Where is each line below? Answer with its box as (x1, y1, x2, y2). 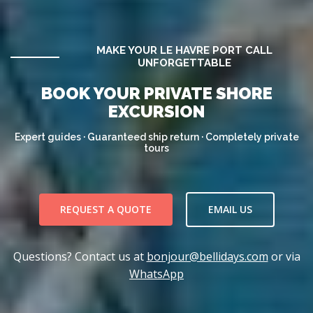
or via (268, 249, 300, 264)
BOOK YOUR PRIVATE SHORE (41, 83, 272, 103)
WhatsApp (129, 266, 184, 282)
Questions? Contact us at (13, 249, 147, 264)
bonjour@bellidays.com (146, 249, 268, 264)
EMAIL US (208, 203, 252, 216)
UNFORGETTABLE (138, 57, 231, 69)
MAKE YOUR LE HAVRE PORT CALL (96, 44, 272, 57)
